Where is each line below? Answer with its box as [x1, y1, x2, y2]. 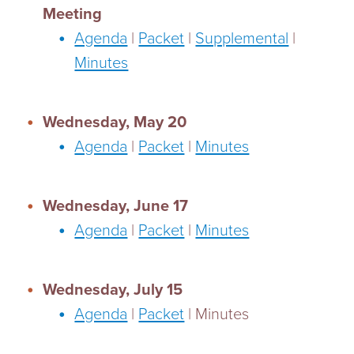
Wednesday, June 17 [43, 197, 189, 216]
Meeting [43, 5, 103, 24]
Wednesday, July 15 [43, 281, 183, 299]
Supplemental [195, 29, 289, 48]
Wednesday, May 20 [43, 113, 187, 132]
